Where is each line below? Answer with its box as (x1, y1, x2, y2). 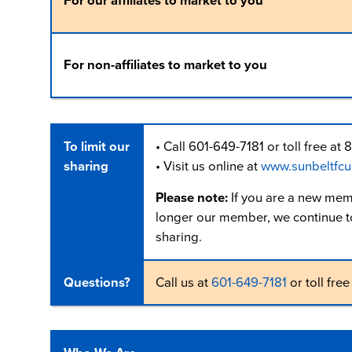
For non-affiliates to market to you (63, 55, 267, 75)
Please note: (155, 188, 231, 208)
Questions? (63, 272, 130, 292)
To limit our (63, 136, 130, 156)
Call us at (155, 272, 211, 292)
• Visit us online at (155, 156, 261, 176)
